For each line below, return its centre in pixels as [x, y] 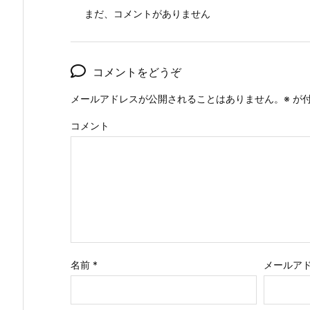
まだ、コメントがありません [147, 13]
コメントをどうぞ [137, 72]
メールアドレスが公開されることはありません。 [177, 98]
